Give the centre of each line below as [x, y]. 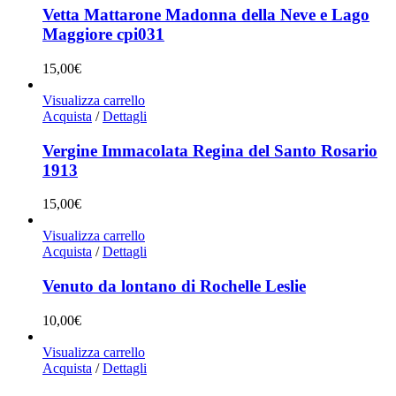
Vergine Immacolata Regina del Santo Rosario [210, 150]
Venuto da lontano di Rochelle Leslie [174, 286]
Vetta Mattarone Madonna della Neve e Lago [206, 15]
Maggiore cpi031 [103, 34]
